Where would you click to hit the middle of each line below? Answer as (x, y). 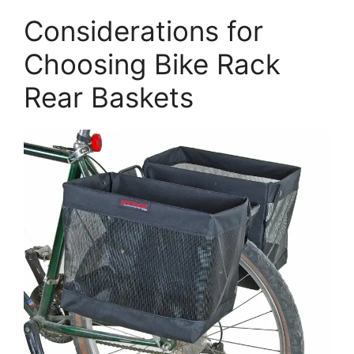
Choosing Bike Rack (152, 64)
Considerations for (143, 30)
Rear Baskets (109, 97)
